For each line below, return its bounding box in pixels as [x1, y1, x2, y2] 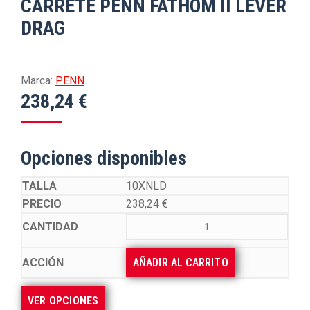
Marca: [21, 74, 53, 87]
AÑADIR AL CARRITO [133, 256, 228, 269]
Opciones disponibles [21, 147, 187, 170]
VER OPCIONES [28, 294, 99, 307]
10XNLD [126, 179, 167, 192]
